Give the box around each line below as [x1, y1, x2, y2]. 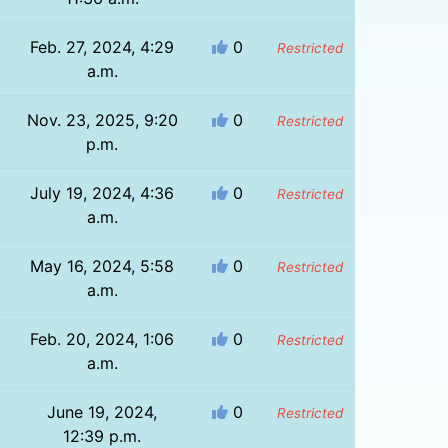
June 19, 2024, [47, 401, 158, 422]
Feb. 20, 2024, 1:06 [30, 328, 175, 349]
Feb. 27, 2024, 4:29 [30, 36, 175, 57]
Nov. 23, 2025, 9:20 [26, 109, 178, 130]
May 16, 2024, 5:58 [30, 255, 175, 276]
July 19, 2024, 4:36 [30, 182, 175, 203]
